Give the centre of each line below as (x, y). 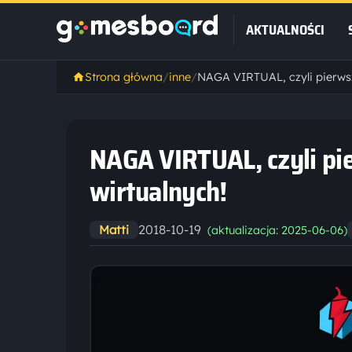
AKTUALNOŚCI (285, 30)
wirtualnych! (158, 191)
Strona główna (124, 77)
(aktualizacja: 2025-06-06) (277, 230)
